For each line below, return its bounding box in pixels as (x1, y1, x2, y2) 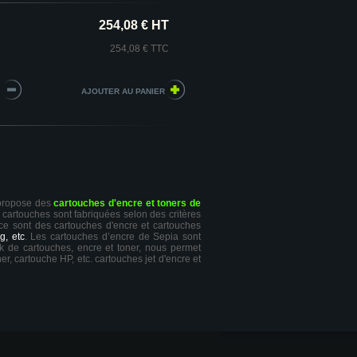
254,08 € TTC (110, 43, 169, 54)
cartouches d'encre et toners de (53, 198, 202, 209)
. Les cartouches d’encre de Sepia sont (24, 231, 201, 242)
